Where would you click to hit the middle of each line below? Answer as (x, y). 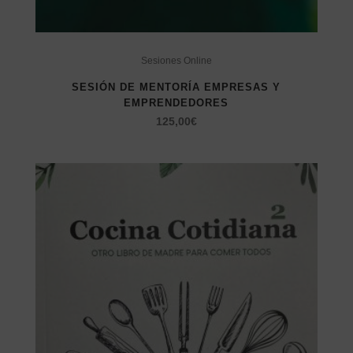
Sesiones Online (176, 60)
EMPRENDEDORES (176, 102)
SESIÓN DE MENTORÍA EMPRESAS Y (176, 87)
